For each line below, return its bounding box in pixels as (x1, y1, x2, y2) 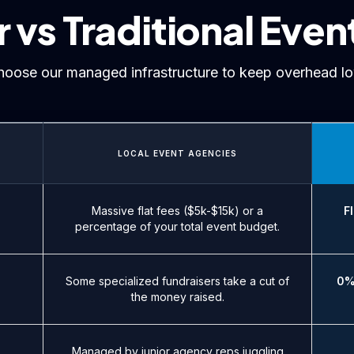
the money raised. (130, 290, 224, 304)
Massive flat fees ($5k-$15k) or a (92, 204, 263, 218)
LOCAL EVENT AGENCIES (118, 149, 237, 159)
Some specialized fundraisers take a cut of (66, 274, 289, 288)
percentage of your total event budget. (75, 220, 280, 234)
